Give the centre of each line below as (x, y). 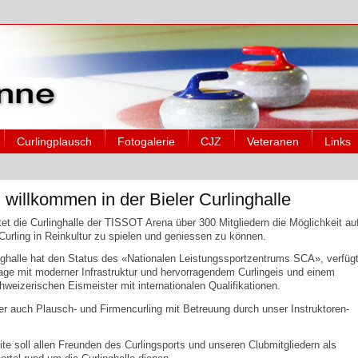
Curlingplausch (54, 141)
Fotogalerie (146, 141)
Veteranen (273, 141)
